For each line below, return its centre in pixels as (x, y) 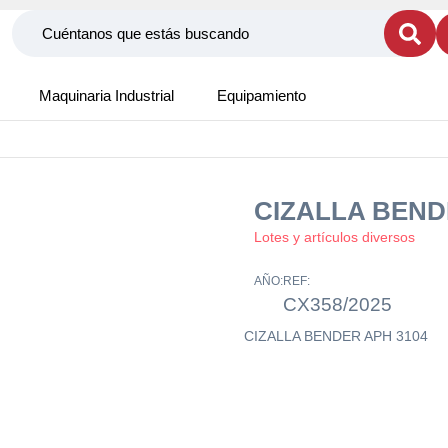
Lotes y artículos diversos (334, 237)
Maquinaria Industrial (106, 95)
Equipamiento (261, 95)
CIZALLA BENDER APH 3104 (336, 336)
